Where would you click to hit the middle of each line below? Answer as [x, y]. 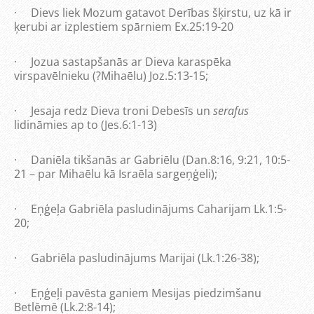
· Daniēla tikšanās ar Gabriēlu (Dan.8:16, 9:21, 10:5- [152, 160]
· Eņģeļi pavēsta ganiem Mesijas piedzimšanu [138, 293]
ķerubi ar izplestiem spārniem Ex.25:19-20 [124, 27]
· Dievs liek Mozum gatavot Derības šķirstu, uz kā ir [153, 13]
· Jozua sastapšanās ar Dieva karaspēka [123, 62]
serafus [231, 111]
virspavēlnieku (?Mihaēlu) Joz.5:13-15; [111, 76]
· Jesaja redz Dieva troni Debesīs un [114, 111]
